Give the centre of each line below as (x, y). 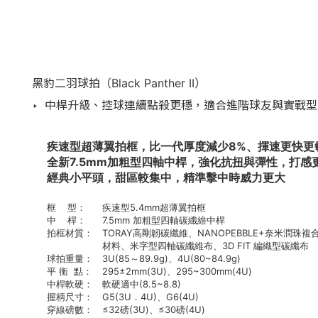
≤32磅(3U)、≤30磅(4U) (153, 309)
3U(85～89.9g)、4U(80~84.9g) (171, 258)
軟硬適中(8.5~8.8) (141, 284)
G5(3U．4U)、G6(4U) (150, 297)
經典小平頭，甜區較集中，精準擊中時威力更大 (166, 177)
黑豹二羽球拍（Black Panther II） (119, 83)
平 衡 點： (70, 271)
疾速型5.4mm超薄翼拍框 (154, 207)
